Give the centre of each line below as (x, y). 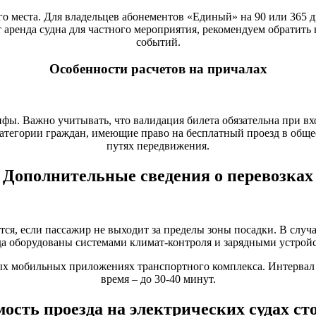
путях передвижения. (158, 146)
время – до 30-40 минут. (158, 279)
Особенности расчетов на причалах (158, 69)
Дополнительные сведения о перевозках (158, 175)
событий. (158, 42)
